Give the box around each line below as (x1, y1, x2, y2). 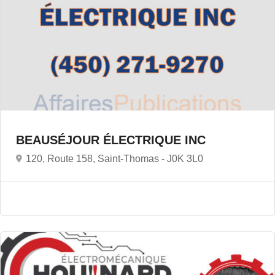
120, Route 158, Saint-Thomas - (26, 153, 167, 164)
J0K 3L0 (167, 153, 203, 164)
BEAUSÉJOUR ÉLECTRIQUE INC (16, 133, 209, 147)
